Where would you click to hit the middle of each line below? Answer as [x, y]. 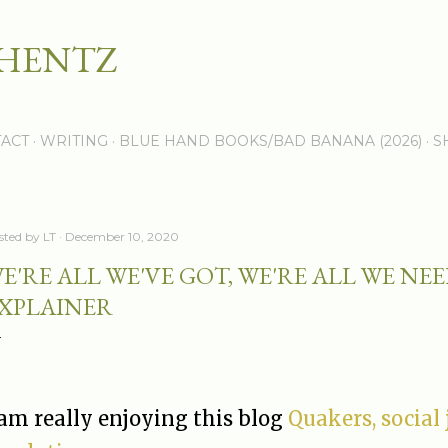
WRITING [74, 141]
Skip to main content [224, 25]
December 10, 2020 [122, 236]
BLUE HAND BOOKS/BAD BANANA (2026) [270, 141]
